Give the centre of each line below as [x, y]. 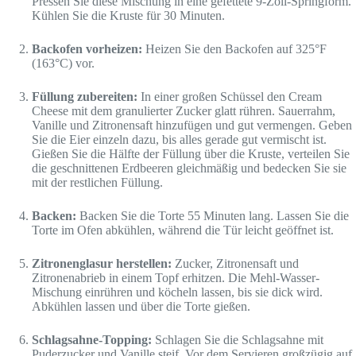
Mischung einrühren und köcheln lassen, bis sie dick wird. [177, 292]
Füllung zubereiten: [85, 97]
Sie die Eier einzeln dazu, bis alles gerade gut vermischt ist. [179, 140]
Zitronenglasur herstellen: [102, 264]
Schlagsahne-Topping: [92, 340]
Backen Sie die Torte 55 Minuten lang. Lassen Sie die [213, 216]
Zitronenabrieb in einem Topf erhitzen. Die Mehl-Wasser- [176, 278]
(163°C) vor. [63, 64]
